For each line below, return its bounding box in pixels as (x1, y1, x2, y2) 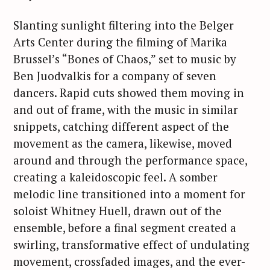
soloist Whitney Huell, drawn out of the (13, 202, 222, 218)
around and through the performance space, (13, 152, 247, 168)
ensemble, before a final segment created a (13, 219, 236, 235)
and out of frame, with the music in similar (13, 101, 238, 117)
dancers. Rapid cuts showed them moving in (13, 84, 244, 100)
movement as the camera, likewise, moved (13, 135, 232, 151)
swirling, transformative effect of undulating (13, 236, 250, 252)
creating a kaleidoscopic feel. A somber (13, 169, 218, 184)
